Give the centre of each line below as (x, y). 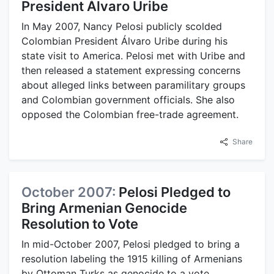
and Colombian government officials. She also (128, 100)
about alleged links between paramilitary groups (133, 85)
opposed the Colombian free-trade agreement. (130, 115)
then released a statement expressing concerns (131, 71)
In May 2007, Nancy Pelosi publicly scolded (122, 27)
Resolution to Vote (80, 224)
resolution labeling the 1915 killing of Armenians (132, 259)
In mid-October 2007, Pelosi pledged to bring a (131, 244)
